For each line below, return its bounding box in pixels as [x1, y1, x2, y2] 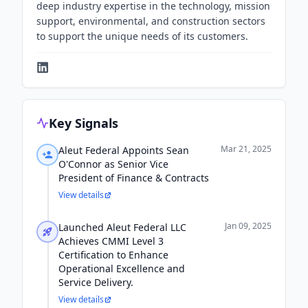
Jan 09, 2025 [225, 220, 272, 232]
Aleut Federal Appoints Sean [58, 144, 189, 157]
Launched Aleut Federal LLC [58, 221, 186, 234]
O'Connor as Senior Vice [58, 157, 168, 170]
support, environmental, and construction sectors [36, 14, 265, 27]
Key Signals [49, 115, 118, 131]
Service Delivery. [58, 276, 133, 289]
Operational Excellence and [58, 262, 185, 275]
